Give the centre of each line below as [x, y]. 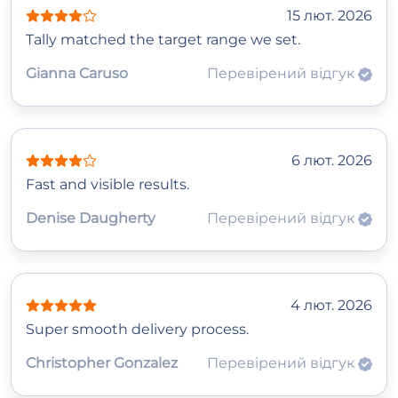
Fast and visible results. [107, 185]
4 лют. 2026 [331, 306]
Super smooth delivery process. [137, 330]
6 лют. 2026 [332, 161]
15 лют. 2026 [330, 16]
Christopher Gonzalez [102, 363]
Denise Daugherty [91, 219]
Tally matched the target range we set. [163, 40]
